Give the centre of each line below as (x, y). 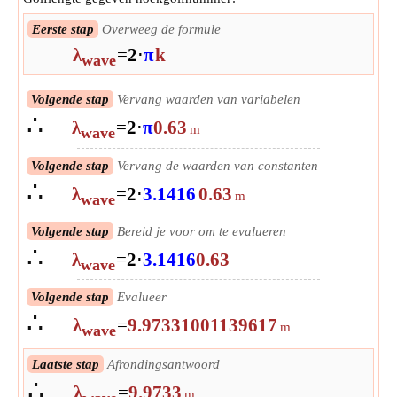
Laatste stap (66, 365)
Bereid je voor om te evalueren (200, 231)
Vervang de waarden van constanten (216, 165)
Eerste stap (63, 30)
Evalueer (140, 296)
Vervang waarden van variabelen (207, 100)
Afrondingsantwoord (162, 365)
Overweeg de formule (160, 30)
